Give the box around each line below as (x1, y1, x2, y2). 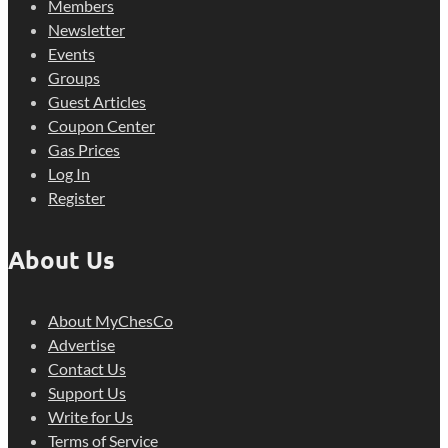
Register (48, 187, 105, 207)
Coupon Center (48, 115, 155, 135)
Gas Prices (48, 139, 120, 159)
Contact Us (48, 359, 126, 379)
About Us (8, 243, 115, 275)
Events (48, 43, 95, 63)
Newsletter (48, 19, 125, 39)
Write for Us (48, 407, 133, 427)
